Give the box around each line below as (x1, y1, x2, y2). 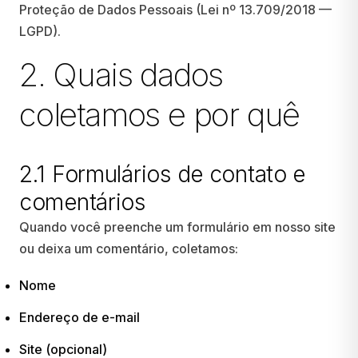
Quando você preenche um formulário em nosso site (19, 219, 336, 235)
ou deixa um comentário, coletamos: (19, 241, 238, 257)
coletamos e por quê (19, 95, 300, 134)
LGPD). (19, 23, 61, 39)
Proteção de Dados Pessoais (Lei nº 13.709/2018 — (19, 2, 332, 18)
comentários (19, 189, 145, 216)
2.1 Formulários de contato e (19, 161, 306, 188)
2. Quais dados (19, 55, 224, 94)
